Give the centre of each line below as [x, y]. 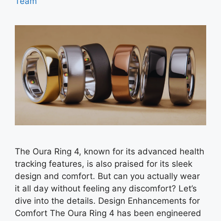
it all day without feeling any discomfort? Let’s [106, 188]
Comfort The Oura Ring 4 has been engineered [108, 213]
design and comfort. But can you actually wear [107, 176]
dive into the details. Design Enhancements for [107, 201]
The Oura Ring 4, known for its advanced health [110, 151]
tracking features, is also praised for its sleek [104, 164]
